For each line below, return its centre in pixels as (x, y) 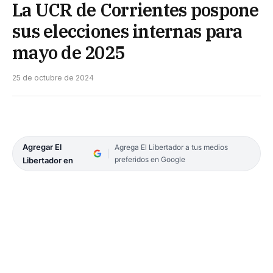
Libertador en (48, 161)
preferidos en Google (150, 160)
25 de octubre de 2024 (53, 78)
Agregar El (42, 147)
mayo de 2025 (69, 53)
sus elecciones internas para (127, 31)
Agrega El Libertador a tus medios (171, 147)
